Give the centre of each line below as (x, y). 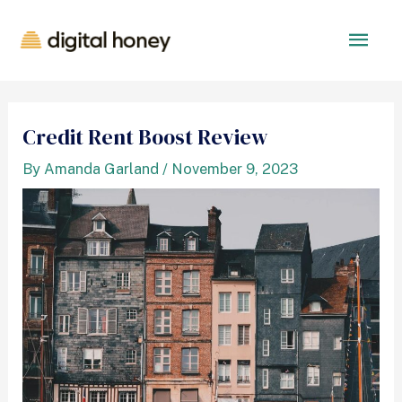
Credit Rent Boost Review (146, 137)
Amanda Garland (102, 169)
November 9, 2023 (235, 169)
